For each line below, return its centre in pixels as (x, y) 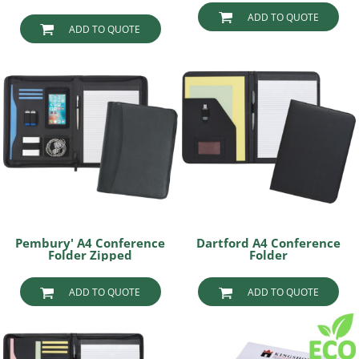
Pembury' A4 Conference (91, 243)
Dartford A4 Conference (269, 243)
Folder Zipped (91, 255)
